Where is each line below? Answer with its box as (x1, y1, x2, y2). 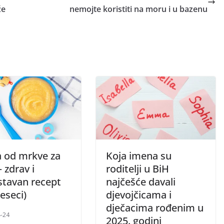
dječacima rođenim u (106, 200, 203, 214)
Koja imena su (106, 148, 171, 162)
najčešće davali (106, 174, 175, 188)
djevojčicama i (106, 187, 171, 201)
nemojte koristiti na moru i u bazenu (69, 3, 207, 15)
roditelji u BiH (106, 161, 169, 175)
